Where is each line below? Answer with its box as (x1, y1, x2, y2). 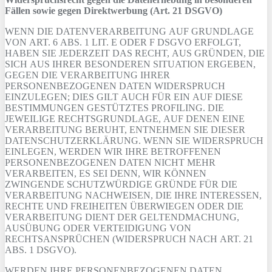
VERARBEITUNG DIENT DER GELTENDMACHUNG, (5, 212, 239, 222)
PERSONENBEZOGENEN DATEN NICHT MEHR (5, 157, 216, 168)
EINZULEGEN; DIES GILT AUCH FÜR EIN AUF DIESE (5, 92, 243, 102)
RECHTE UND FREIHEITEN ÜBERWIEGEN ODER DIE (5, 201, 243, 211)
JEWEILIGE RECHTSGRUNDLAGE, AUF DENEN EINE (5, 114, 245, 124)
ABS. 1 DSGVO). (5, 245, 76, 255)
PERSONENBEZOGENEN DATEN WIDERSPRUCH (5, 81, 225, 91)
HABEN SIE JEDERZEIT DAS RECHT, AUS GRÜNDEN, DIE (5, 48, 265, 58)
